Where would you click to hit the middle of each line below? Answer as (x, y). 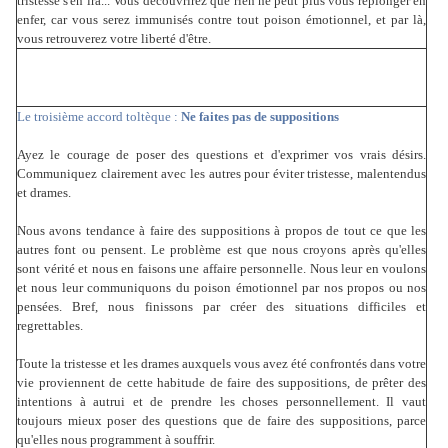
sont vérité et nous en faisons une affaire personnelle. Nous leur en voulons (221, 269)
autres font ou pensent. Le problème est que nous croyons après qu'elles (221, 250)
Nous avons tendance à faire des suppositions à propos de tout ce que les (221, 231)
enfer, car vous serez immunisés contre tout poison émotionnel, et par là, (221, 20)
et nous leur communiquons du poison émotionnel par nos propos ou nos (221, 288)
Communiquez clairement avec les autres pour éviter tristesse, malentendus (221, 174)
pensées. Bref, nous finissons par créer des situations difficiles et (221, 307)
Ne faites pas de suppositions (260, 117)
